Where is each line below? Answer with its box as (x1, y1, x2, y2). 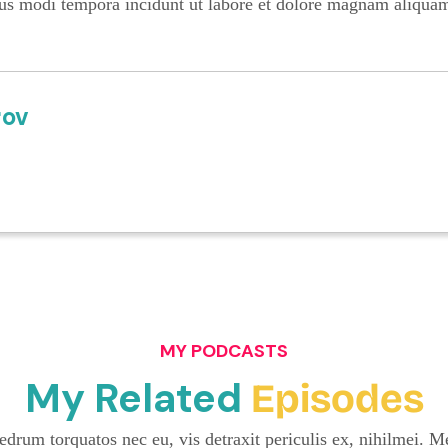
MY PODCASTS (160, 339, 288, 364)
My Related (24, 372, 251, 425)
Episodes (250, 375, 424, 424)
